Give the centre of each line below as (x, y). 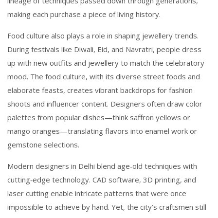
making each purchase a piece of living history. (84, 14)
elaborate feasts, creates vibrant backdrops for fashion (100, 90)
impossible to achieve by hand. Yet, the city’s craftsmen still (107, 207)
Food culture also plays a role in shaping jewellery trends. (103, 36)
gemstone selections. (43, 145)
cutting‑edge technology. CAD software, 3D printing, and (102, 180)
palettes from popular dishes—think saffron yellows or (99, 117)
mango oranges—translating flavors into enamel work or (102, 131)
